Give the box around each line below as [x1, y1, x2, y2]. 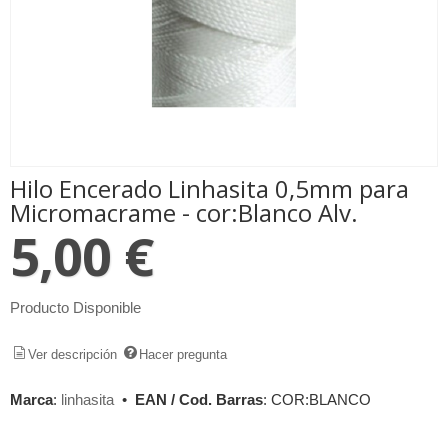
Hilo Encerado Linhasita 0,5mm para [10, 172, 409, 205]
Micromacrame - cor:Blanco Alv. [10, 196, 358, 229]
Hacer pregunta [139, 346, 228, 362]
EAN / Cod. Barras [135, 391, 263, 408]
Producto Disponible [10, 299, 141, 316]
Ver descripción [28, 346, 118, 362]
